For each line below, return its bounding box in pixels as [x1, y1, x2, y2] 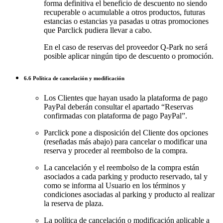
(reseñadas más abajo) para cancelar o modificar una [44, 137, 207, 146]
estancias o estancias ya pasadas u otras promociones [44, 17, 209, 26]
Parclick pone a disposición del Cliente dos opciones [44, 128, 208, 137]
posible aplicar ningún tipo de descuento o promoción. [44, 52, 214, 61]
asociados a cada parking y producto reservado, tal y [44, 172, 208, 181]
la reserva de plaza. [44, 199, 104, 208]
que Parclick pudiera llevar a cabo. [44, 26, 152, 35]
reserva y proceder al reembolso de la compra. [44, 146, 188, 155]
